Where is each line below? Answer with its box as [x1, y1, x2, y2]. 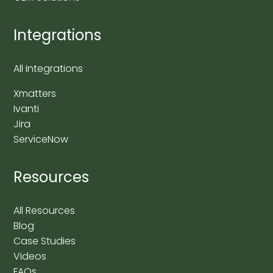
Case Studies [13, 234, 76, 249]
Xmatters [13, 87, 57, 101]
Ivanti [13, 102, 40, 116]
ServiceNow [13, 132, 69, 147]
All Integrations [13, 62, 83, 76]
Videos [13, 249, 47, 264]
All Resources [13, 204, 76, 218]
